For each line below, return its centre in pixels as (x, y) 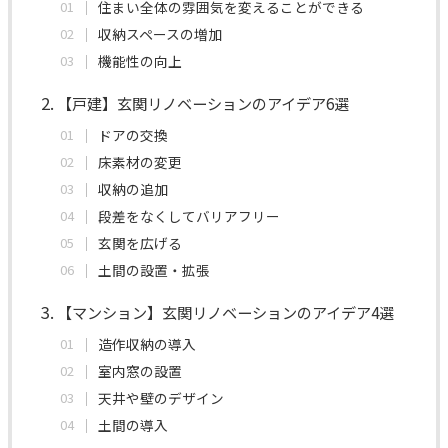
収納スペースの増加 (160, 33)
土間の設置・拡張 (154, 269)
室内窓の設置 (140, 370)
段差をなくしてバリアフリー (189, 215)
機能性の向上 (140, 60)
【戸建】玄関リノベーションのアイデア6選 (202, 102)
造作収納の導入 (147, 343)
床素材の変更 (140, 161)
